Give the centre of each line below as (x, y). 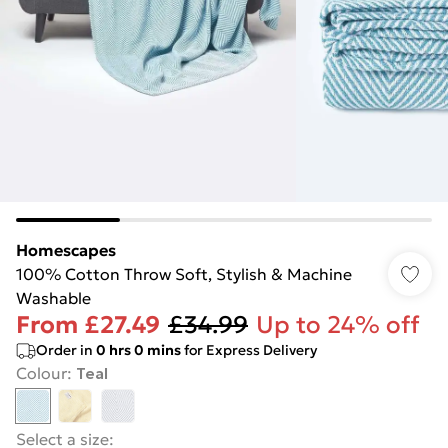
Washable (53, 298)
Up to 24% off (338, 325)
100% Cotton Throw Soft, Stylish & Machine (184, 274)
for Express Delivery (249, 350)
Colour (41, 373)
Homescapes (66, 250)
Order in (66, 350)
